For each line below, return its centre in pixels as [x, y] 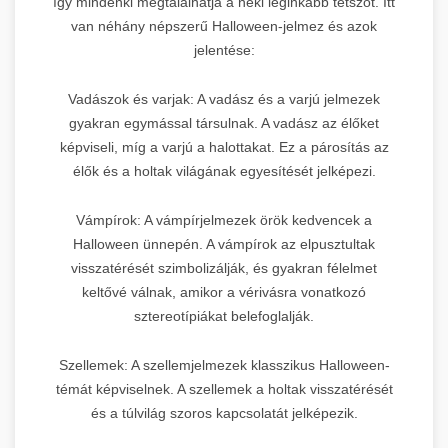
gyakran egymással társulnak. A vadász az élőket [224, 122]
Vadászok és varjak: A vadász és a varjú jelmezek [224, 98]
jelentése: [224, 49]
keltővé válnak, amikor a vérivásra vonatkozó [224, 291]
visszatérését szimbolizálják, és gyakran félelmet [224, 267]
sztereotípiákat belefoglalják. [224, 315]
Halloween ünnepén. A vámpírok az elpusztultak [224, 243]
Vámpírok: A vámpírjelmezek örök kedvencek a [224, 219]
